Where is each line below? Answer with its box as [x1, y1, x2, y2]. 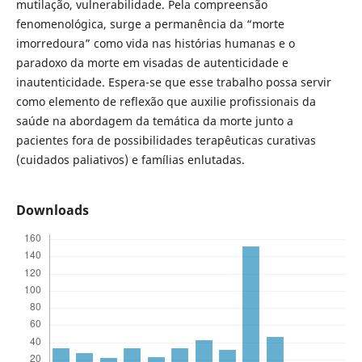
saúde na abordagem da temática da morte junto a [15, 113, 293, 129]
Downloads [15, 201, 89, 220]
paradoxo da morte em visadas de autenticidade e [15, 55, 288, 71]
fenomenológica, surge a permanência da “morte [15, 16, 284, 32]
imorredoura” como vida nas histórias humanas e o [15, 36, 295, 52]
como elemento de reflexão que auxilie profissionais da [15, 94, 316, 110]
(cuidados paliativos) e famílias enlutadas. [15, 152, 245, 168]
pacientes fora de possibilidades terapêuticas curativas [15, 133, 316, 149]
